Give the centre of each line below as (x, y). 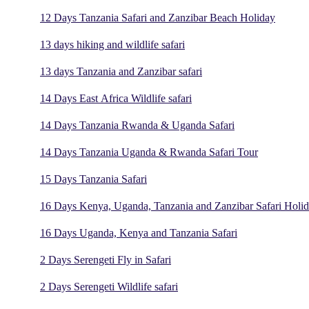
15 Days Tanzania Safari (93, 179)
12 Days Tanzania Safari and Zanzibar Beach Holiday (158, 18)
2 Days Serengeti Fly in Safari (106, 260)
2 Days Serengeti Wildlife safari (109, 287)
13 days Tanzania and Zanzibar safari (121, 72)
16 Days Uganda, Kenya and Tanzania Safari (139, 233)
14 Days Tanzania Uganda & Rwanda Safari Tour (149, 152)
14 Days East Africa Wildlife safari (116, 99)
